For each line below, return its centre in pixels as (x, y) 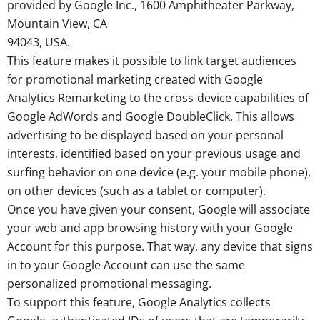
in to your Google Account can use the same (126, 265)
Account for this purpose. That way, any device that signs (160, 246)
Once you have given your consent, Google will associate (159, 209)
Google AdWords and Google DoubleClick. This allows (151, 116)
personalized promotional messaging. (109, 283)
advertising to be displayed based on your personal (145, 135)
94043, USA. (39, 42)
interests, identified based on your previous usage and (154, 153)
